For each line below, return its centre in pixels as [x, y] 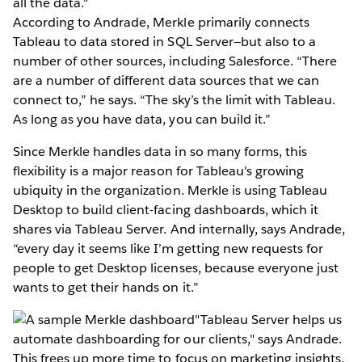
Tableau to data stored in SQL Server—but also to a [164, 41]
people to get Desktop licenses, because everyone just [176, 267]
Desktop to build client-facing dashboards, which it [166, 209]
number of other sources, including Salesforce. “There [175, 61]
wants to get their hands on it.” [106, 287]
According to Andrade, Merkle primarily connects [161, 22]
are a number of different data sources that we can [166, 80]
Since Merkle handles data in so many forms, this [160, 151]
